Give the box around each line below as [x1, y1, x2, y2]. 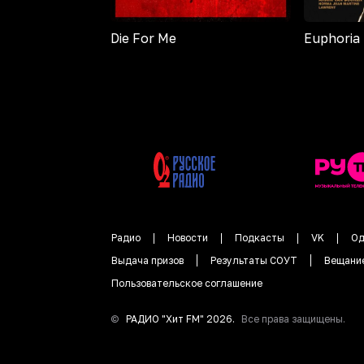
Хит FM [166, 313, 200, 326]
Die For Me [110, 30, 176, 47]
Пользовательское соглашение [111, 277, 262, 290]
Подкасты [235, 232, 284, 245]
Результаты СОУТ [210, 254, 297, 267]
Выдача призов [111, 254, 184, 267]
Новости [167, 232, 208, 245]
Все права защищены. [241, 313, 345, 326]
